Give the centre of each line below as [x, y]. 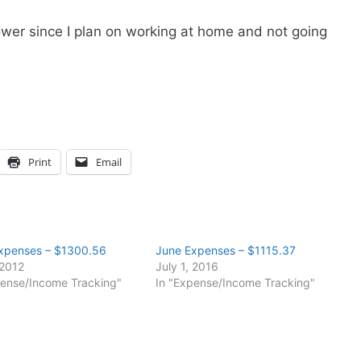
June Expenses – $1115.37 [225, 251]
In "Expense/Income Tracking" [235, 283]
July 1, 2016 [187, 267]
